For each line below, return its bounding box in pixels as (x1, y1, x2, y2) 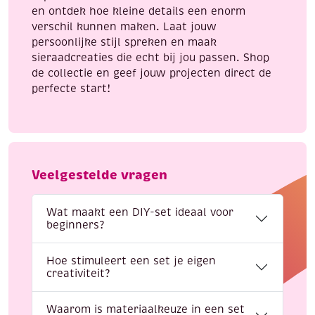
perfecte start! (32, 82, 110, 96)
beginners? (46, 219, 104, 232)
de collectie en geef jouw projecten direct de (32, 67, 271, 80)
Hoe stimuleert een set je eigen (46, 255, 216, 268)
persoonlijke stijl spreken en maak (32, 36, 217, 49)
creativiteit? (46, 267, 110, 281)
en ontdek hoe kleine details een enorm (32, 5, 245, 18)
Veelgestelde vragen (32, 167, 167, 184)
